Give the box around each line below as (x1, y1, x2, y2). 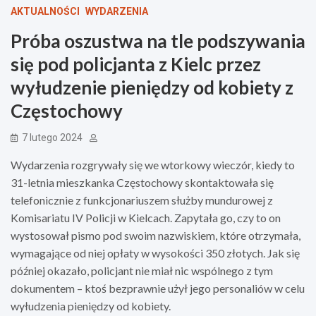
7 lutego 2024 (22, 131, 83, 143)
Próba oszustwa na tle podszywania (11, 29, 305, 52)
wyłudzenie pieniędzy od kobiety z (11, 75, 293, 99)
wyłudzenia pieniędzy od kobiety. (11, 298, 171, 312)
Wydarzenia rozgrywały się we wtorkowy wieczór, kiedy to (11, 157, 295, 171)
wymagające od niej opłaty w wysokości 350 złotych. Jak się (11, 245, 300, 260)
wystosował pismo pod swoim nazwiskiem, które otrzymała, (11, 228, 300, 242)
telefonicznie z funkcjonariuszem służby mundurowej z (11, 193, 273, 207)
